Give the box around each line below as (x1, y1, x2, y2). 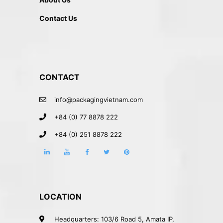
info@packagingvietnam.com (54, 96, 143, 104)
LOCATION (39, 192, 82, 202)
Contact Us (39, 14, 77, 22)
